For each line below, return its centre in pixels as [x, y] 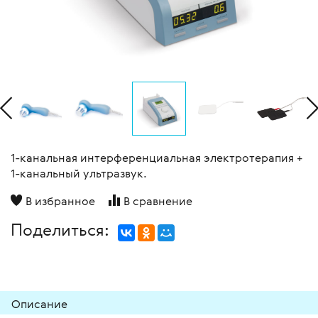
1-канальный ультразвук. [79, 174]
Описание [39, 304]
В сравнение [158, 201]
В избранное [60, 201]
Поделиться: [64, 230]
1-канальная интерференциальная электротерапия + [157, 158]
